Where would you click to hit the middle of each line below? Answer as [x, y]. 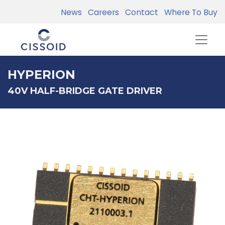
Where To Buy [189, 12]
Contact [140, 12]
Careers [101, 12]
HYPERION [41, 75]
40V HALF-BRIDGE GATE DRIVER [85, 91]
